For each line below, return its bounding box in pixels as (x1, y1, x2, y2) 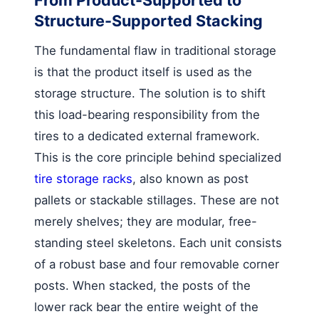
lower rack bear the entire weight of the (34, 299, 258, 314)
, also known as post (132, 171, 249, 186)
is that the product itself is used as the (34, 64, 252, 79)
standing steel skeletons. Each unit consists (34, 235, 282, 250)
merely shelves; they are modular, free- (34, 214, 257, 229)
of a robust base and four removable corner (34, 256, 279, 271)
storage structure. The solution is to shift (34, 85, 266, 100)
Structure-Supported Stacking (34, 11, 263, 30)
